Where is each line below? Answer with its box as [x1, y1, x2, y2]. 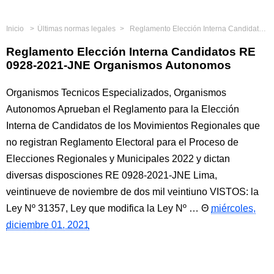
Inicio [6, 24, 24, 33]
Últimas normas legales [37, 24, 116, 33]
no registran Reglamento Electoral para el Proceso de [6, 137, 239, 147]
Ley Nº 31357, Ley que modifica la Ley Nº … [6, 203, 199, 213]
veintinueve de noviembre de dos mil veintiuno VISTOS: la [6, 187, 259, 197]
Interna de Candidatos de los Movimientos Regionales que [6, 120, 260, 131]
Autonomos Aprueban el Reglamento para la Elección [6, 104, 239, 114]
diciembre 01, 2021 [6, 220, 89, 230]
